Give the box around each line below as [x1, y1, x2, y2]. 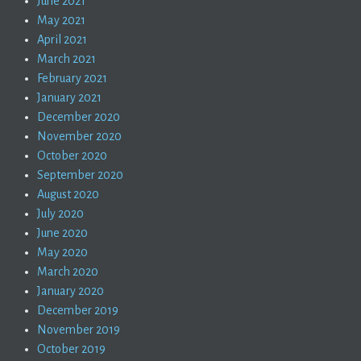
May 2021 [37, 14, 86, 27]
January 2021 [37, 91, 102, 105]
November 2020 [37, 130, 122, 143]
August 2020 [37, 188, 100, 201]
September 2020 [37, 168, 124, 182]
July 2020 [37, 207, 85, 221]
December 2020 [37, 110, 121, 124]
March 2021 [37, 52, 97, 66]
